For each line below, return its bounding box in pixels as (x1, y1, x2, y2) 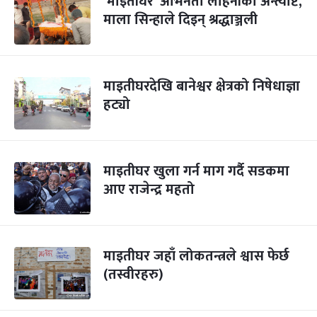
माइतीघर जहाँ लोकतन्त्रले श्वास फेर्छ (103, 244, 289, 268)
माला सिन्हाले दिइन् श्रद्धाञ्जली (103, 8, 258, 32)
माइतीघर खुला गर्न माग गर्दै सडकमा (103, 159, 289, 183)
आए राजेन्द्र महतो (103, 178, 195, 202)
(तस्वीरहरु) (103, 263, 163, 287)
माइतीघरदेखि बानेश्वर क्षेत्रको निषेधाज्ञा (103, 74, 300, 98)
